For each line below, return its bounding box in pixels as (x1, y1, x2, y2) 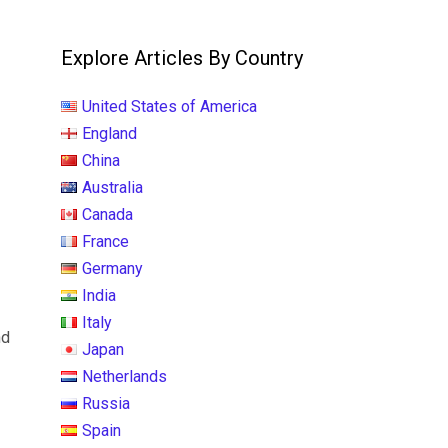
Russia (82, 394, 130, 413)
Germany (82, 259, 143, 278)
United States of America (82, 97, 257, 116)
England (82, 124, 137, 143)
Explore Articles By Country (61, 46, 303, 70)
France (82, 232, 129, 251)
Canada (82, 205, 133, 224)
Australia (82, 178, 143, 197)
